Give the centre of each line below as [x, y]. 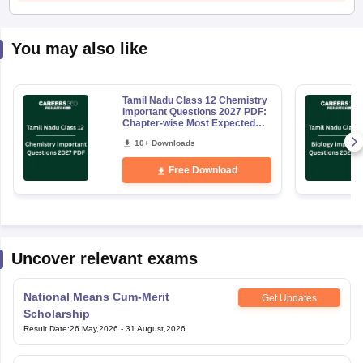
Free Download [203, 170]
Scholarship [56, 314]
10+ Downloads [164, 143]
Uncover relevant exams [104, 258]
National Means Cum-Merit [96, 297]
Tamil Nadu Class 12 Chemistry [194, 100]
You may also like [79, 49]
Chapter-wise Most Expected [188, 123]
